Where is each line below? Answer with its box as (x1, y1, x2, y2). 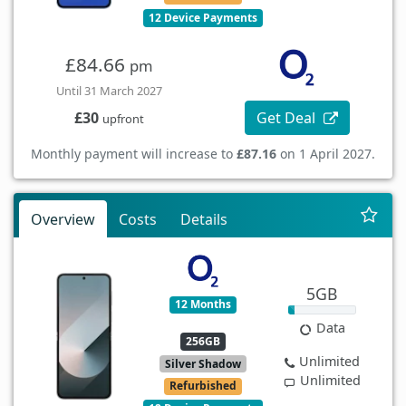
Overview (31, 208, 95, 229)
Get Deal (256, 107, 320, 128)
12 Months (174, 296, 231, 313)
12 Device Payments (148, 10, 257, 26)
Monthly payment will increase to (31, 144, 237, 162)
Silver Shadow (164, 355, 241, 372)
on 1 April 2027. (276, 144, 375, 162)
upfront (101, 111, 144, 128)
